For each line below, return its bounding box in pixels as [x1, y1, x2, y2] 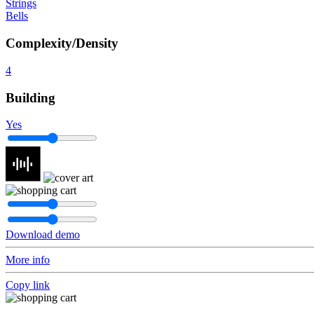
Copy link [6, 279, 50, 292]
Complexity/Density [6, 36, 118, 51]
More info [6, 254, 50, 266]
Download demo [6, 228, 80, 241]
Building [6, 90, 55, 105]
